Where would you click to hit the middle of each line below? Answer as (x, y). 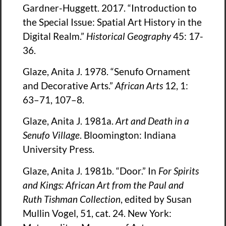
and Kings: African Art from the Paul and (103, 185)
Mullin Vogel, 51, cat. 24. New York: (97, 213)
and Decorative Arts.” (69, 85)
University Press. (59, 149)
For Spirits (179, 171)
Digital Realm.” (54, 36)
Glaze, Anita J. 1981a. (69, 121)
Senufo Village (51, 135)
